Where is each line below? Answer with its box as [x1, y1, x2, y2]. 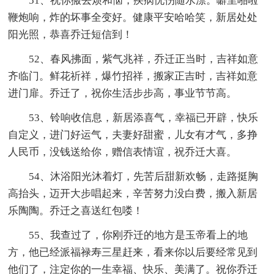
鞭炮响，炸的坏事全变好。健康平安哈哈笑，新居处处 [8, 11, 258, 23]
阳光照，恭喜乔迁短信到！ [8, 28, 133, 40]
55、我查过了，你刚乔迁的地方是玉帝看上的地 [29, 229, 248, 241]
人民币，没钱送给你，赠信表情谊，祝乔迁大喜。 [8, 146, 237, 158]
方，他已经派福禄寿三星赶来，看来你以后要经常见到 [8, 246, 258, 258]
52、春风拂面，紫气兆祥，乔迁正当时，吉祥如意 [29, 53, 259, 65]
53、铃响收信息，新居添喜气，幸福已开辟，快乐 [29, 111, 259, 124]
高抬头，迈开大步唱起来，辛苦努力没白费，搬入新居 [8, 187, 258, 199]
